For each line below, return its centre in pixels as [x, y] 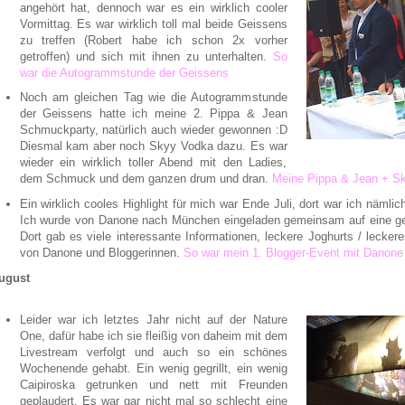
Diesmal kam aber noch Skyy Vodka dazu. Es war [153, 146]
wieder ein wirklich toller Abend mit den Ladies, [153, 163]
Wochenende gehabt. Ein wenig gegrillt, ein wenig [153, 368]
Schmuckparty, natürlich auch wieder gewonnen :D [153, 130]
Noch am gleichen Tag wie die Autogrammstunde [153, 98]
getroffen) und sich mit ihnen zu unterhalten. [146, 56]
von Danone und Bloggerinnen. [101, 253]
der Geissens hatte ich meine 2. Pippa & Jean [153, 114]
